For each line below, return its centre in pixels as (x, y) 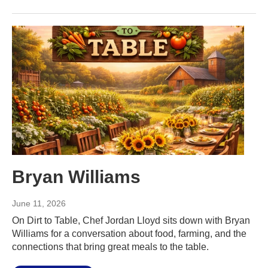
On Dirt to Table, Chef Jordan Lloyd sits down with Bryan (131, 221)
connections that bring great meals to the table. (110, 247)
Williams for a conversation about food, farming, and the (129, 234)
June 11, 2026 (39, 204)
